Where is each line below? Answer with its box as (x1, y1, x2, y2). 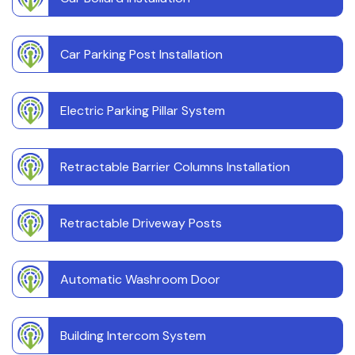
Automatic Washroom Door (60, 271, 220, 288)
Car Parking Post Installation (60, 46, 223, 63)
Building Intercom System (60, 327, 206, 345)
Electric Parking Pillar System (60, 102, 225, 120)
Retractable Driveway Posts (60, 215, 222, 232)
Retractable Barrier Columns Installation (60, 158, 290, 176)
